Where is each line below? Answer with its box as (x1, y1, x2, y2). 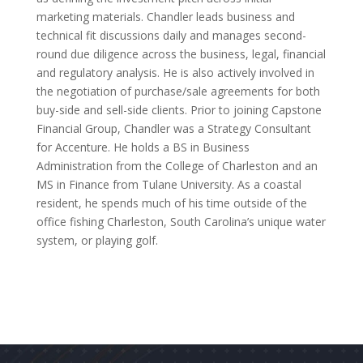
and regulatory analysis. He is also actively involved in (36, 64, 314, 80)
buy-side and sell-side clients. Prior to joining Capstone (36, 101, 322, 117)
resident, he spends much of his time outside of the (36, 194, 307, 211)
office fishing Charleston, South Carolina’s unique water (36, 213, 326, 229)
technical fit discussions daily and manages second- (36, 27, 306, 43)
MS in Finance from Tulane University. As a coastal (36, 176, 301, 192)
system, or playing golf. (36, 232, 158, 248)
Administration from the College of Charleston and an (36, 157, 318, 173)
